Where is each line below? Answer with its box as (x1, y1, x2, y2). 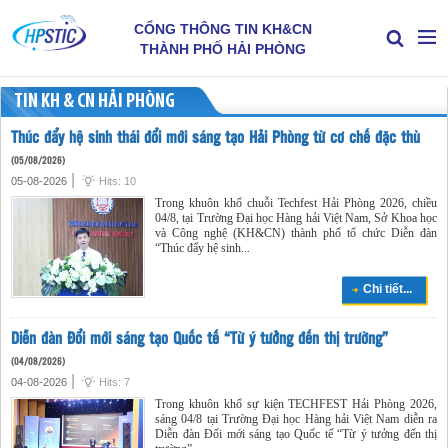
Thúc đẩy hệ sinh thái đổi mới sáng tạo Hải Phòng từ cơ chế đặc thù (11, 125, 420, 148)
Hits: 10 (99, 175, 136, 187)
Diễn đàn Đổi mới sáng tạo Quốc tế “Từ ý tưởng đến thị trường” (11, 325, 388, 349)
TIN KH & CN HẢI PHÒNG (14, 92, 175, 112)
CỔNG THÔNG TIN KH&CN (134, 21, 313, 37)
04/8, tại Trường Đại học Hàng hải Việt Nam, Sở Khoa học (155, 211, 437, 225)
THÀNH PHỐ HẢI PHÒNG (140, 41, 307, 57)
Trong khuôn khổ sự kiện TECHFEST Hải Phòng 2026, (155, 396, 437, 411)
